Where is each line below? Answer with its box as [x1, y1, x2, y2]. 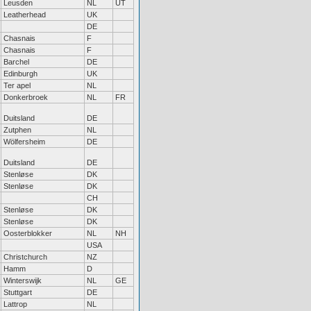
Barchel [3, 58, 29, 66]
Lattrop [3, 300, 27, 308]
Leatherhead [3, 10, 46, 19]
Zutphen [3, 126, 31, 134]
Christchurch [3, 253, 47, 261]
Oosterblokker [3, 229, 52, 237]
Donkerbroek [3, 93, 48, 101]
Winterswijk [3, 276, 42, 285]
